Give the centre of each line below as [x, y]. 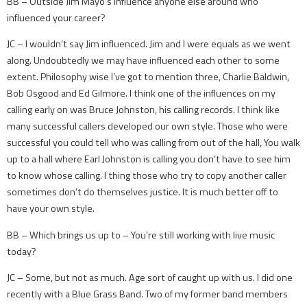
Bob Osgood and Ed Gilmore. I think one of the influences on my [141, 94]
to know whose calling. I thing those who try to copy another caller [147, 176]
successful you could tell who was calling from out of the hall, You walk [153, 143]
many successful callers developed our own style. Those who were [147, 126]
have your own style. [51, 209]
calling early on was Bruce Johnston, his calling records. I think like [143, 110]
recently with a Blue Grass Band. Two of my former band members [147, 294]
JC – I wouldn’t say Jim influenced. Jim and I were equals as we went [149, 44]
